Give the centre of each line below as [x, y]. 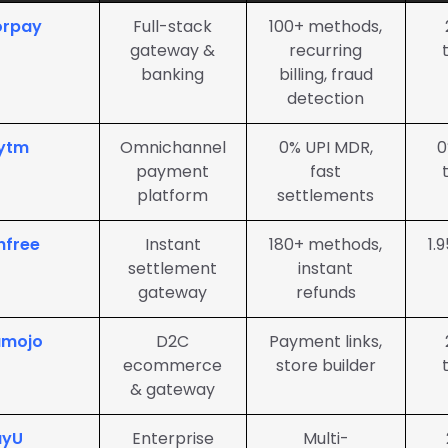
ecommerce [173, 365]
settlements [326, 195]
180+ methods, [326, 244]
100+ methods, [326, 26]
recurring [326, 50]
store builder [325, 365]
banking [173, 74]
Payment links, [326, 341]
